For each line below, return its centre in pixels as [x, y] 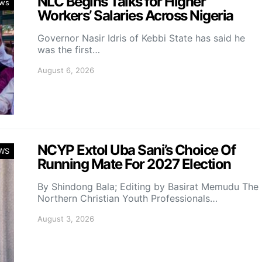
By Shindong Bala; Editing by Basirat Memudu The [148, 187]
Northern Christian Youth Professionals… [127, 198]
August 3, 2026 [66, 219]
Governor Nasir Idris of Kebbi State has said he [141, 38]
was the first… [69, 50]
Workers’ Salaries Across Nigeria [135, 15]
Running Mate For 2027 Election [134, 164]
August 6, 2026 [66, 70]
